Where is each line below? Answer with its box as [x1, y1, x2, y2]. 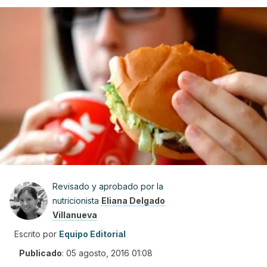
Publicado [19, 248, 62, 258]
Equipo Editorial [59, 229, 126, 239]
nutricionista [52, 195, 101, 206]
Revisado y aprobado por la [52, 181, 163, 191]
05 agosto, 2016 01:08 [66, 248, 153, 258]
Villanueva [52, 210, 97, 220]
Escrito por [14, 229, 57, 239]
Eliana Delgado [101, 195, 165, 206]
